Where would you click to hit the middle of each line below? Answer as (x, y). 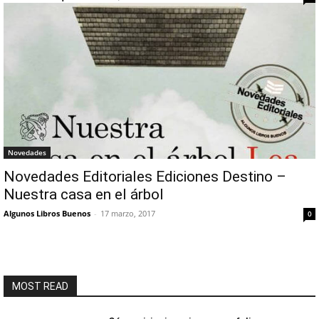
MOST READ (40, 286)
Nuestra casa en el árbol (84, 194)
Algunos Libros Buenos (47, 213)
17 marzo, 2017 (128, 213)
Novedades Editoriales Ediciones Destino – (145, 177)
